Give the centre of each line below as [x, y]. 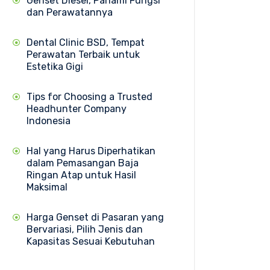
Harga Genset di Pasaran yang [95, 217]
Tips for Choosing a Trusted [89, 96]
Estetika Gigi [55, 66]
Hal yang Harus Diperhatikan [91, 151]
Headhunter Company [77, 108]
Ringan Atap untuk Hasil [81, 175]
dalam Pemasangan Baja [83, 163]
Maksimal [47, 187]
